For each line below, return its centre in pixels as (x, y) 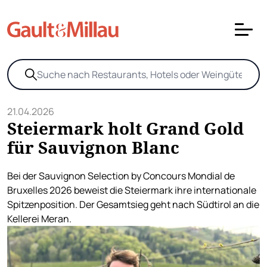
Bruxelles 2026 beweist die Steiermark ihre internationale (132, 190)
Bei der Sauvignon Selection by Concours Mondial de (121, 176)
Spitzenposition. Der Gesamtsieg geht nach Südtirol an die (133, 204)
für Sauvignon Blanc (93, 147)
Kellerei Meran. (39, 219)
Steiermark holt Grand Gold (125, 128)
